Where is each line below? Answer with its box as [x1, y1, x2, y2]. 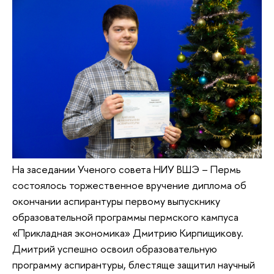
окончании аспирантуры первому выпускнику [12, 193, 220, 208]
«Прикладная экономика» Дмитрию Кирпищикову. [12, 225, 243, 240]
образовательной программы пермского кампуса [12, 209, 239, 224]
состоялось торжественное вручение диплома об [12, 177, 246, 192]
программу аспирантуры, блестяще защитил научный [12, 257, 255, 272]
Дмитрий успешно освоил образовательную [12, 241, 217, 256]
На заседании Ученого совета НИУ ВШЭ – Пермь [12, 161, 241, 176]
